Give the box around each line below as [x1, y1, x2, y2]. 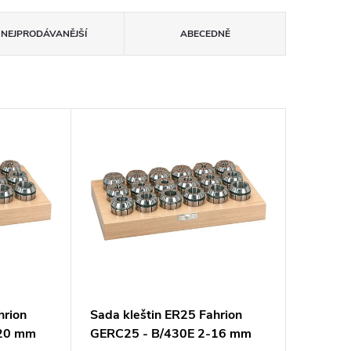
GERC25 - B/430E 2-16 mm [89, 325, 251, 343]
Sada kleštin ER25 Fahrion [89, 306, 242, 324]
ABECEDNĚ [179, 27, 230, 40]
